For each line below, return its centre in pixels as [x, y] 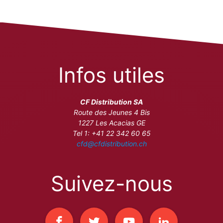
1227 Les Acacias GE [111, 122]
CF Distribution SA [111, 102]
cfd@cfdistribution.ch [111, 143]
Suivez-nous [111, 183]
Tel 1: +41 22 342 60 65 [111, 133]
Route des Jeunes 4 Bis [111, 112]
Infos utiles [111, 75]
